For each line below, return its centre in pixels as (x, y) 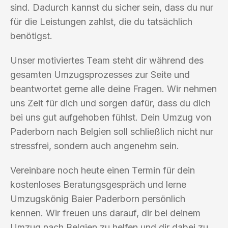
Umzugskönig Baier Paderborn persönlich (98, 198)
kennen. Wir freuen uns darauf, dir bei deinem (105, 213)
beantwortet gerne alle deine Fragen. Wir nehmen (113, 89)
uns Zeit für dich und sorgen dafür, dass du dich (110, 103)
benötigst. (31, 36)
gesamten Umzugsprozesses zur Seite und (100, 74)
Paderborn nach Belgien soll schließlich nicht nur (112, 131)
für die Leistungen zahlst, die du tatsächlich (101, 21)
